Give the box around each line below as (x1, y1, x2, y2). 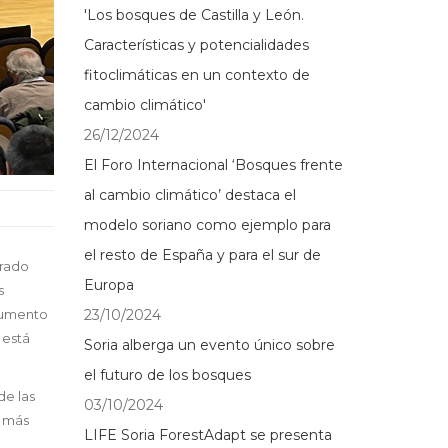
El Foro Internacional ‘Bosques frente (83, 156, 343, 174)
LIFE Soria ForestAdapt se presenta (83, 426, 332, 444)
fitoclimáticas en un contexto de (83, 66, 310, 84)
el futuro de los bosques (83, 366, 251, 384)
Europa (83, 276, 134, 294)
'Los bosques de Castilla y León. (83, 6, 304, 24)
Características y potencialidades (83, 36, 309, 54)
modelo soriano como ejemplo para (83, 216, 331, 234)
